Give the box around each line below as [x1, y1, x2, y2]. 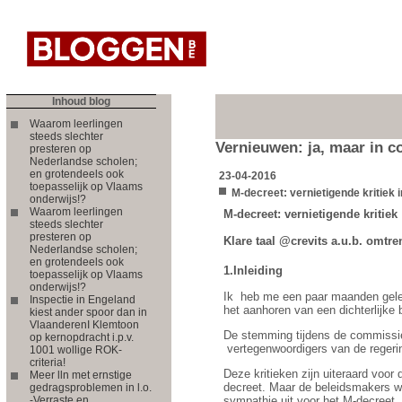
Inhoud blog [52, 94, 110, 108]
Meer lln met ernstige [30, 368, 132, 381]
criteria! [30, 355, 66, 369]
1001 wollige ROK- [30, 343, 122, 356]
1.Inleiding [223, 264, 283, 278]
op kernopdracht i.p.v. [30, 330, 134, 344]
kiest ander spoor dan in [30, 305, 147, 319]
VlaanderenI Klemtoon [30, 318, 139, 331]
